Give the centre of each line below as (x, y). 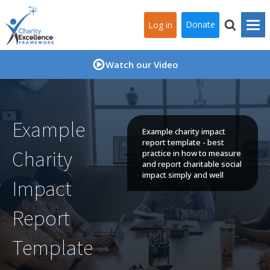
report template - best (183, 142)
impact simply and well (183, 175)
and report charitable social (192, 164)
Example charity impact (184, 131)
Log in (160, 25)
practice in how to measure (191, 153)
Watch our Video (142, 64)
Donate (200, 25)
